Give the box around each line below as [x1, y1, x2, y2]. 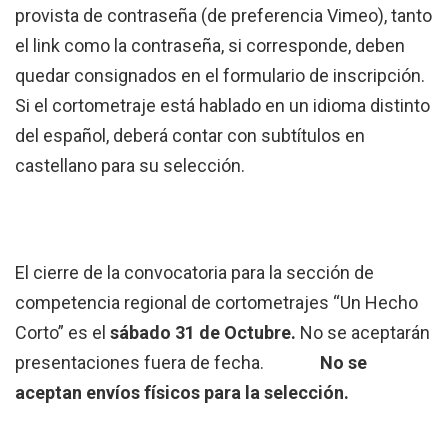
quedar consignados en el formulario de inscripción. [15, 65, 425, 87]
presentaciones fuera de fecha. [15, 352, 320, 374]
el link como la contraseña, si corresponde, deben [15, 35, 405, 57]
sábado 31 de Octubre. [110, 322, 296, 344]
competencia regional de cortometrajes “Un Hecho [15, 292, 418, 314]
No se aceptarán [296, 322, 430, 344]
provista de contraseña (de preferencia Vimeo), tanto [15, 5, 432, 27]
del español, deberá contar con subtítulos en [15, 125, 365, 147]
